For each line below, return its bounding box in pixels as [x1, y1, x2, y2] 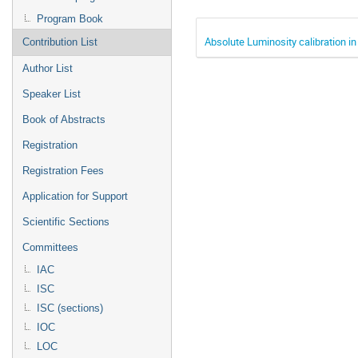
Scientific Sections [22, 216, 109, 228]
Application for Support [22, 190, 128, 202]
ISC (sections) [37, 302, 103, 314]
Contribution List [22, 36, 97, 48]
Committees [22, 241, 78, 253]
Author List [22, 62, 73, 74]
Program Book [37, 13, 103, 25]
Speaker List [22, 88, 81, 100]
